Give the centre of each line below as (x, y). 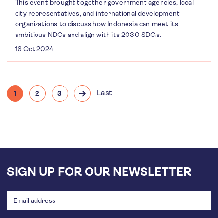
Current (29, 97)
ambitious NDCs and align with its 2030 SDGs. (88, 35)
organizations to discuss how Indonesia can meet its (97, 24)
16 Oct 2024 (34, 49)
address (21, 191)
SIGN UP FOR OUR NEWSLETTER (99, 172)
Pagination (27, 82)
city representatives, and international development (98, 13)
